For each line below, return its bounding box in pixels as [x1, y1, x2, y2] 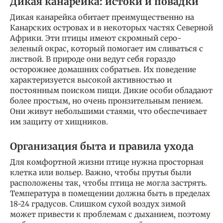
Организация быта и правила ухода [10, 140, 194, 153]
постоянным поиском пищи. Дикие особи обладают [10, 86, 213, 96]
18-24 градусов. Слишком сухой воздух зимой [10, 199, 186, 209]
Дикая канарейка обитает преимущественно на [10, 12, 194, 22]
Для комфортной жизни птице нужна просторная [10, 157, 204, 167]
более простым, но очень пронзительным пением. [10, 96, 203, 106]
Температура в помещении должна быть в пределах [10, 189, 210, 199]
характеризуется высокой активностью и [10, 75, 172, 85]
